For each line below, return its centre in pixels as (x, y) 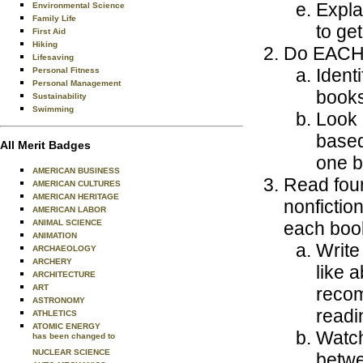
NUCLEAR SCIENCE (71, 352)
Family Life (54, 18)
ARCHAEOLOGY (64, 248)
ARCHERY (52, 261)
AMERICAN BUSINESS (76, 171)
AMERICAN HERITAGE (76, 196)
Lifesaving (53, 57)
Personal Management (77, 83)
